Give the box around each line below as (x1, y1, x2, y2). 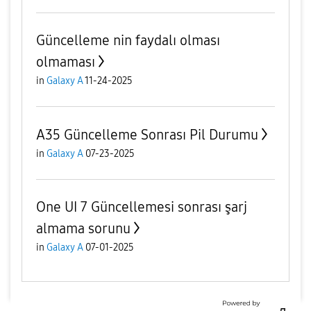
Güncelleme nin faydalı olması (36, 31, 220, 49)
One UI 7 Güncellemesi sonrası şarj (36, 198, 247, 215)
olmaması (36, 53, 95, 70)
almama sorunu (36, 219, 131, 237)
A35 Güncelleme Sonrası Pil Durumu (36, 126, 258, 143)
